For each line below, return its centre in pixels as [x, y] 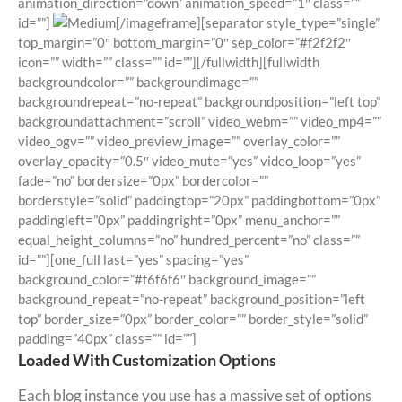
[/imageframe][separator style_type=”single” [248, 23]
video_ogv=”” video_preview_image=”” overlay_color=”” [179, 141]
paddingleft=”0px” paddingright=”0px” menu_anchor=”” [179, 220]
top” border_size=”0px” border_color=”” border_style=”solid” [193, 319]
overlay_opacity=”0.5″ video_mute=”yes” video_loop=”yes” [189, 161]
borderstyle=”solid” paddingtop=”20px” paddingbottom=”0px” [199, 201]
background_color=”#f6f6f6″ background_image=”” [167, 280]
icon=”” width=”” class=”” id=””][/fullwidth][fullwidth [169, 62]
